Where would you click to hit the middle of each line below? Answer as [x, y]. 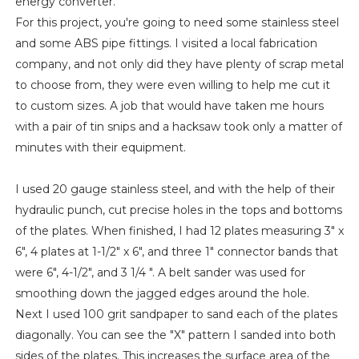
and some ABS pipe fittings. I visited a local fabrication [166, 43]
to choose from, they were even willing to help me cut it [172, 85]
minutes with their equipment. [100, 147]
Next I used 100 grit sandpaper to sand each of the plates [176, 314]
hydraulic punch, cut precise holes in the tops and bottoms [178, 210]
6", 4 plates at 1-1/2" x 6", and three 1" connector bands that [176, 251]
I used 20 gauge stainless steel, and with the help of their [175, 189]
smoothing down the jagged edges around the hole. [162, 293]
